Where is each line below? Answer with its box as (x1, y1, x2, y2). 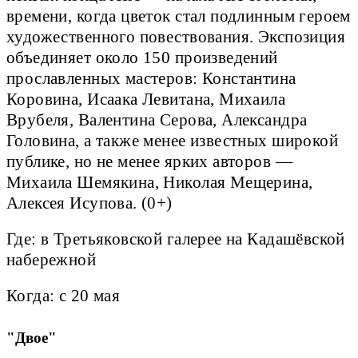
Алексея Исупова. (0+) (6, 193, 173, 212)
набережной (6, 250, 101, 268)
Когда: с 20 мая (6, 286, 121, 304)
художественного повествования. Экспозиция (6, 27, 346, 46)
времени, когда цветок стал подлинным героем (6, 6, 351, 25)
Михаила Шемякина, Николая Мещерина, (6, 173, 313, 191)
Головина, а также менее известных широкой (6, 131, 339, 149)
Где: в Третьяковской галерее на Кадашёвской (6, 229, 345, 248)
